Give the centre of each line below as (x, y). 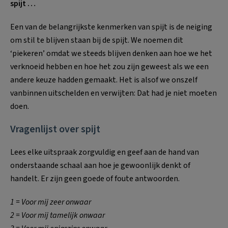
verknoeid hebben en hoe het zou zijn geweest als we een (109, 66)
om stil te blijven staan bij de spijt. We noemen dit (97, 40)
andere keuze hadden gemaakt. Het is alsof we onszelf (104, 80)
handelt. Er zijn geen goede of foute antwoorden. (95, 178)
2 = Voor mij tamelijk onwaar (58, 215)
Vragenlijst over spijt (55, 129)
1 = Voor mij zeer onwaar (51, 202)
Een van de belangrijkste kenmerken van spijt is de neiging (111, 27)
